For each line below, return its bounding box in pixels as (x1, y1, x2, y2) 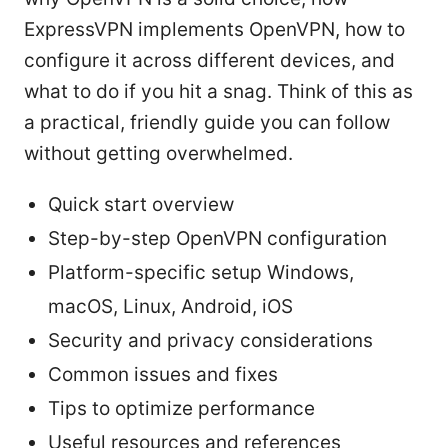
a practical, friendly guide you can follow (24, 111, 390, 135)
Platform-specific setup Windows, (48, 261, 354, 285)
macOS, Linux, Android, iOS (48, 295, 293, 319)
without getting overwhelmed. (24, 142, 293, 166)
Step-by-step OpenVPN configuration (48, 227, 387, 251)
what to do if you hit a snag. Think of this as (24, 80, 413, 104)
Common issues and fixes (48, 363, 278, 387)
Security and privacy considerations (48, 329, 373, 353)
